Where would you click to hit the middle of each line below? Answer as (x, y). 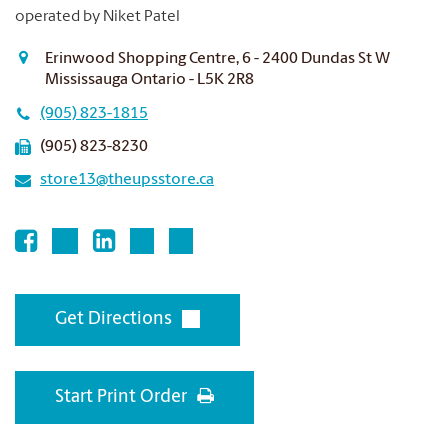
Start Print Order (121, 397)
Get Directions (113, 319)
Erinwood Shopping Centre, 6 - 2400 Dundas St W (218, 59)
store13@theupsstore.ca (127, 180)
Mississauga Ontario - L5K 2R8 (150, 80)
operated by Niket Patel (97, 17)
